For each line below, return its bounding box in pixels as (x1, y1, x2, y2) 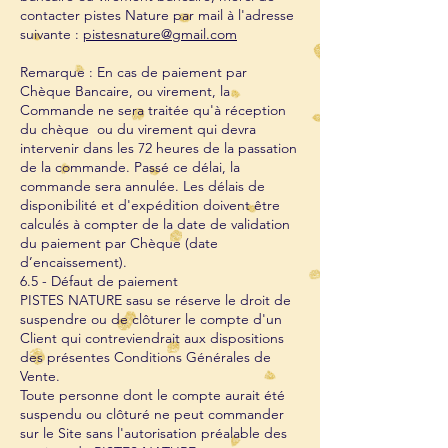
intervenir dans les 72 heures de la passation (20, 139, 297, 157)
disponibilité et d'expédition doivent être (20, 196, 280, 214)
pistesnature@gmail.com (83, 25, 237, 43)
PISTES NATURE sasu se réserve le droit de (20, 291, 291, 309)
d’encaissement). (20, 253, 127, 271)
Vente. (20, 367, 60, 385)
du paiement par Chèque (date (20, 234, 218, 252)
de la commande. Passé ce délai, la (20, 158, 240, 176)
